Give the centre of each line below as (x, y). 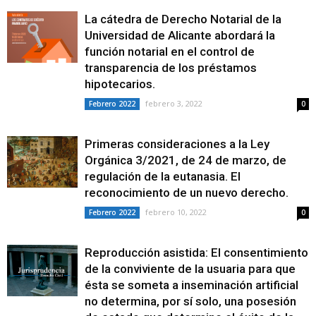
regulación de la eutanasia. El (163, 176)
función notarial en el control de (170, 51)
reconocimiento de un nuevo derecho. (187, 193)
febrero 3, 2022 (174, 103)
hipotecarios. (120, 84)
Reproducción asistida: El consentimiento (196, 253)
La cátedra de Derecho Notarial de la (183, 19)
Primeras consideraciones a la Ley (177, 144)
